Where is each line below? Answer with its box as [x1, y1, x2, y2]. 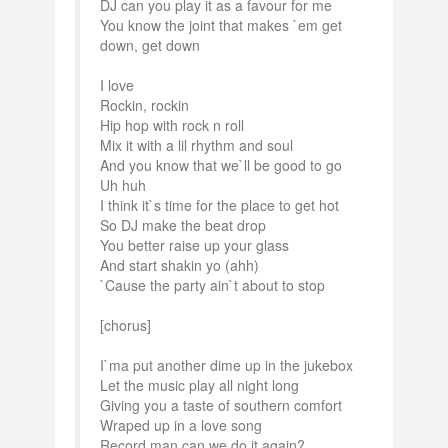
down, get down [100, 35, 200, 55]
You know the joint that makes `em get [100, 15, 342, 35]
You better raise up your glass [100, 235, 289, 255]
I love [100, 75, 134, 95]
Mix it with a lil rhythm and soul [100, 135, 293, 155]
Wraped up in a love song [100, 415, 262, 435]
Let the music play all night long [100, 375, 299, 395]
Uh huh [100, 175, 146, 195]
